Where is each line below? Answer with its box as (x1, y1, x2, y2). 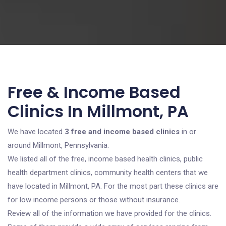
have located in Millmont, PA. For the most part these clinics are (8, 182, 218, 191)
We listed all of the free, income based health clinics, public (8, 154, 203, 163)
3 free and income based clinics (65, 127, 180, 136)
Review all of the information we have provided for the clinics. (8, 209, 211, 218)
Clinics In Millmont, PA (8, 100, 189, 123)
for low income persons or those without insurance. (8, 195, 180, 204)
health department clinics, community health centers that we (8, 168, 208, 177)
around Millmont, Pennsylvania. (8, 141, 109, 150)
